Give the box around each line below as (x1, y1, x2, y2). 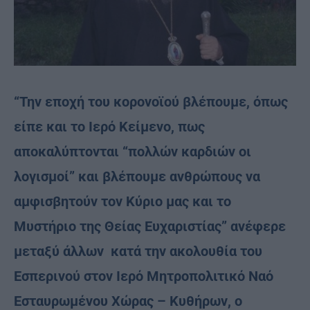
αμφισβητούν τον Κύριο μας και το (14, 192, 231, 210)
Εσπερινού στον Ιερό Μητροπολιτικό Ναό (14, 267, 273, 284)
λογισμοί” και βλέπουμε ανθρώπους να (14, 167, 260, 185)
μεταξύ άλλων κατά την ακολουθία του (14, 242, 262, 259)
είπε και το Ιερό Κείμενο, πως (14, 118, 205, 135)
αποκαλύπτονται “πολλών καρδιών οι (14, 143, 251, 160)
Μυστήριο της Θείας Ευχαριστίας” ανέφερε (14, 217, 286, 235)
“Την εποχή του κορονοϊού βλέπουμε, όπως (14, 93, 288, 110)
